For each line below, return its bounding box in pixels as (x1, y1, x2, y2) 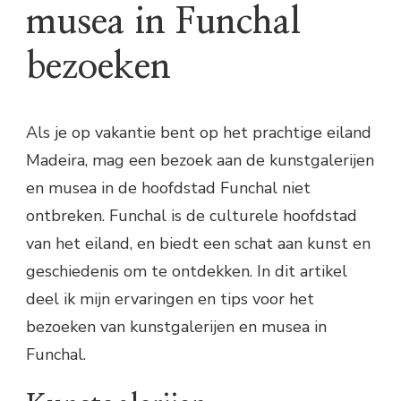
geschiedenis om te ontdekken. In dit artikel (26, 260, 347, 283)
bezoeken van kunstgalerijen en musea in (26, 316, 327, 338)
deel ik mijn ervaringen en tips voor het (26, 288, 314, 311)
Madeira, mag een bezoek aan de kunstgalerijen (26, 149, 374, 172)
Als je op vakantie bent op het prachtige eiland (26, 122, 371, 144)
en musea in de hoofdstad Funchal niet (26, 177, 311, 200)
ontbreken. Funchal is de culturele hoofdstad (26, 205, 357, 227)
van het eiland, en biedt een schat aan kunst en (26, 233, 371, 255)
